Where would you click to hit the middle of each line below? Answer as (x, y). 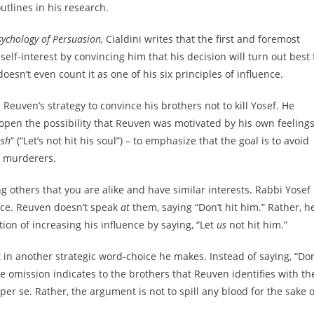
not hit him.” (257, 225)
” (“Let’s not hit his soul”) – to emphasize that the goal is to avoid (160, 141)
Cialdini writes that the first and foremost (202, 39)
